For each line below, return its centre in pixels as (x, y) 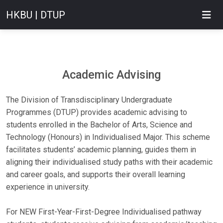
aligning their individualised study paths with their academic (109, 162)
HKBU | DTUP (36, 15)
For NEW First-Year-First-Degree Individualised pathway (104, 212)
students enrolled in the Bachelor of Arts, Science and (99, 125)
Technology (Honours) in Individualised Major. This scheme (108, 137)
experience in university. (48, 187)
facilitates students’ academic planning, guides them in (101, 150)
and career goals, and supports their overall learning (96, 174)
